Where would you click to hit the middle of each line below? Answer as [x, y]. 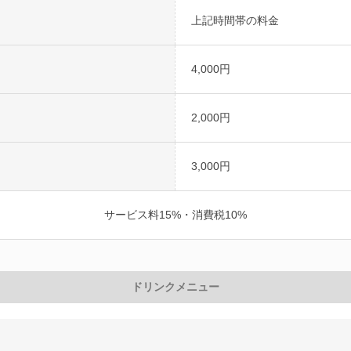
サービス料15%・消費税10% [175, 215]
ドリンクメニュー [175, 287]
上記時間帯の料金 [235, 20]
